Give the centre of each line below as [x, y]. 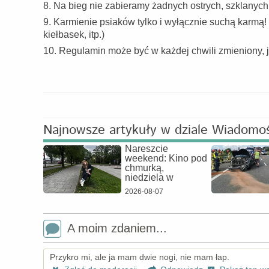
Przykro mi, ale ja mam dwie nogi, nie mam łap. [140, 257]
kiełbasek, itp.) [74, 35]
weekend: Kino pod [166, 158]
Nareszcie [147, 149]
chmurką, [144, 168]
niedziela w [149, 177]
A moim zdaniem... [117, 228]
